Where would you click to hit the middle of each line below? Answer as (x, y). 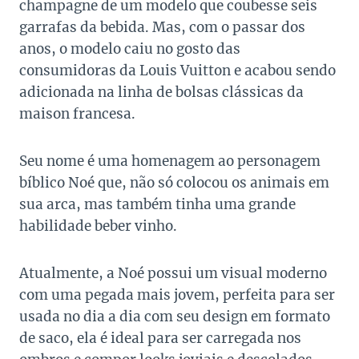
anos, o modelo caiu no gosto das (130, 49)
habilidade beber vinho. (98, 226)
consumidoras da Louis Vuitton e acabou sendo (177, 71)
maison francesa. (77, 114)
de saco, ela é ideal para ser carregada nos (160, 339)
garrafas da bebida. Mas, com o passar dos (162, 28)
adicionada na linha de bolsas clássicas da (161, 93)
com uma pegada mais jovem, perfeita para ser (177, 295)
